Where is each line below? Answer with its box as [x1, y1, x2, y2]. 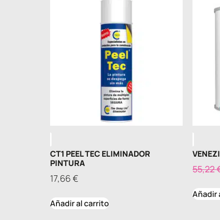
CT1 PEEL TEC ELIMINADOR [50, 148, 150, 160]
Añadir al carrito [50, 198, 109, 209]
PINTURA [50, 158, 85, 169]
